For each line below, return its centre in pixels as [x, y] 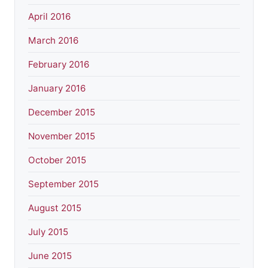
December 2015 [62, 112]
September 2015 [63, 184]
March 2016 [53, 40]
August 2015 [55, 208]
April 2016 [49, 16]
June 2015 [50, 255]
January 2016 [57, 88]
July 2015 [48, 232]
